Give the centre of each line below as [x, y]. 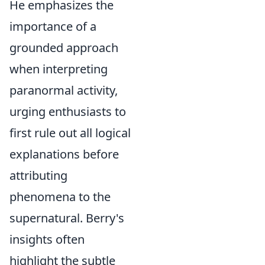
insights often [47, 239]
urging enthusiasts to [68, 111]
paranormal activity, [64, 90]
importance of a [53, 26]
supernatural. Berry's [67, 218]
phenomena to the [60, 196]
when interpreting [59, 69]
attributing [38, 175]
